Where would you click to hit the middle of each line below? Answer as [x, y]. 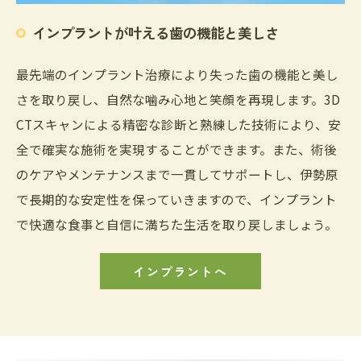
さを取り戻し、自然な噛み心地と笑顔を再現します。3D [178, 100]
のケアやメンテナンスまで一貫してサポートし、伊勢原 [177, 174]
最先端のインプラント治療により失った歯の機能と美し [177, 75]
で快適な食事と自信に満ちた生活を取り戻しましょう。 [177, 224]
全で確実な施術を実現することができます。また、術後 [176, 149]
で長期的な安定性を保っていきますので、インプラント [176, 199]
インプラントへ [180, 272]
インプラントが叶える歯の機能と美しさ [156, 33]
